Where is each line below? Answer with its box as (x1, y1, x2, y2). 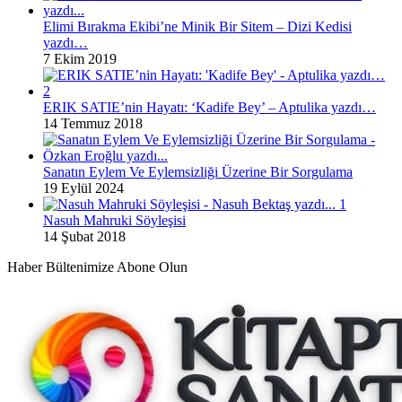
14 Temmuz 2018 (43, 115, 143, 131)
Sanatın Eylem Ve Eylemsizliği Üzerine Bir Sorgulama (43, 163, 353, 179)
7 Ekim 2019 (43, 50, 117, 66)
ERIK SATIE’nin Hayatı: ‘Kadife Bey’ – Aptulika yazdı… (43, 99, 376, 115)
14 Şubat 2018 (43, 228, 126, 244)
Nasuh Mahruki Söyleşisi (43, 212, 186, 228)
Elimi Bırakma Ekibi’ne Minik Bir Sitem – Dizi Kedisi (43, 18, 352, 34)
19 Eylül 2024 (43, 179, 124, 196)
